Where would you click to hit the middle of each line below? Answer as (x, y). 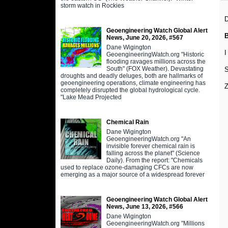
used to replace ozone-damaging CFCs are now (127, 167)
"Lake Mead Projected (91, 97)
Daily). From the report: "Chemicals (154, 160)
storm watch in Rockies (92, 5)
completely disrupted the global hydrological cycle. (130, 90)
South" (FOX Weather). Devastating (155, 68)
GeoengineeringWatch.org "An (148, 139)
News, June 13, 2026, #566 (145, 206)
